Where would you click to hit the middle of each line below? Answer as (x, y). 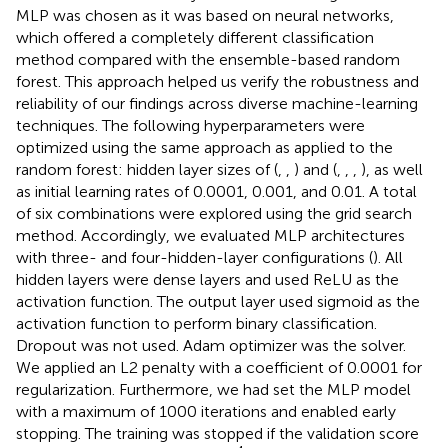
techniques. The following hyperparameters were (190, 125)
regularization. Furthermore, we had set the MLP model (213, 389)
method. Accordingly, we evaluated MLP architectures (210, 235)
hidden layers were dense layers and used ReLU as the (207, 279)
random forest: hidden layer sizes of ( (147, 169)
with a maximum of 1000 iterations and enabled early (206, 411)
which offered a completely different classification (195, 37)
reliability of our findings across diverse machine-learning (217, 103)
